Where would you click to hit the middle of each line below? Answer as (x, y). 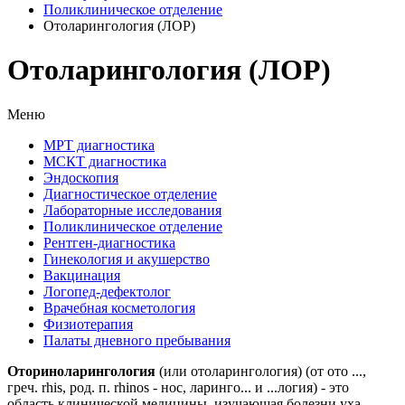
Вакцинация (82, 275)
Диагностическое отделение (130, 193)
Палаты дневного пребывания (137, 340)
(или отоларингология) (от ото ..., (261, 371)
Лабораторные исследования (132, 210)
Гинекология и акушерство (127, 259)
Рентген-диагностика (109, 242)
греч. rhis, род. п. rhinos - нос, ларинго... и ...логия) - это (178, 387)
